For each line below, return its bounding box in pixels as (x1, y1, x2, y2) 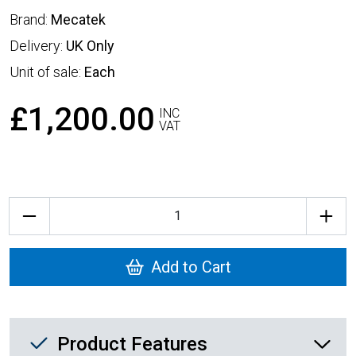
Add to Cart (151, 257, 231, 277)
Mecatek (51, 10, 106, 28)
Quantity (9, 198, 54, 214)
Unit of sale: (10, 63, 84, 80)
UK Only (66, 37, 114, 54)
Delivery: (10, 37, 66, 54)
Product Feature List (9, 317, 209, 344)
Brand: (10, 10, 51, 28)
